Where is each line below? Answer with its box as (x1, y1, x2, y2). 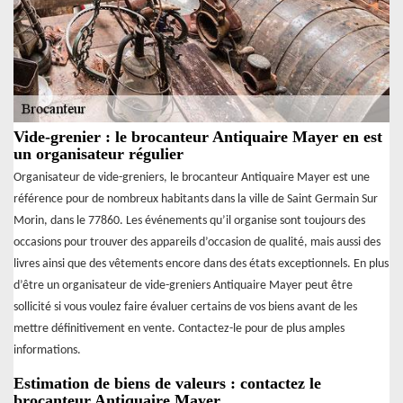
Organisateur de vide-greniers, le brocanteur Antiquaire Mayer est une (13, 170, 370, 184)
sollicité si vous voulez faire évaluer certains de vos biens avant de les (13, 300, 357, 314)
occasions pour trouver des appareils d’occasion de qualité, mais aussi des (13, 235, 381, 249)
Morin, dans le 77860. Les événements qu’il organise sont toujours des (13, 213, 365, 228)
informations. (13, 343, 81, 357)
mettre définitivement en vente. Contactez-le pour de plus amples (13, 321, 345, 336)
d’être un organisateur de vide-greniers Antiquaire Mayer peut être (13, 278, 353, 292)
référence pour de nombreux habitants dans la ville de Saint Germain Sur (13, 192, 378, 206)
